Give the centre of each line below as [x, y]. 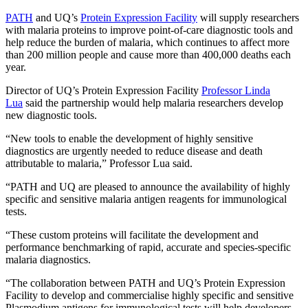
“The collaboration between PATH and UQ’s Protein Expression [145, 283]
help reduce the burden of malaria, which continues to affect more [147, 42]
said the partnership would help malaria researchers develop [153, 102]
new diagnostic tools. [51, 115]
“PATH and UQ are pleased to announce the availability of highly [148, 186]
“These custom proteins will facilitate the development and [132, 234]
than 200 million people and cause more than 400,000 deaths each [148, 54]
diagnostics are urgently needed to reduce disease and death [134, 151]
